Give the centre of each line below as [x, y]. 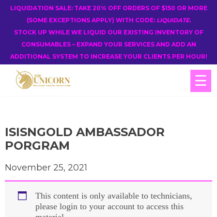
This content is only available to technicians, [114, 196]
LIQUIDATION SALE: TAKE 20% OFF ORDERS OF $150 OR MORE [108, 8]
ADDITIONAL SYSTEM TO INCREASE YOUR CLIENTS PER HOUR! [108, 56]
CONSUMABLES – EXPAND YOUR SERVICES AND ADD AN [108, 44]
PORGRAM [37, 146]
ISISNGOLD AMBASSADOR [85, 132]
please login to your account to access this [109, 206]
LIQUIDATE [173, 20]
